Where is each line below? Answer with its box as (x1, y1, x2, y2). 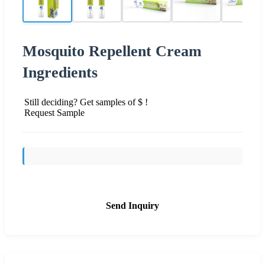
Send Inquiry (106, 200, 159, 211)
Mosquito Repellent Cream (22, 42, 202, 60)
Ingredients (22, 63, 98, 81)
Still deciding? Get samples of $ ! (24, 96, 148, 107)
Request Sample (24, 107, 85, 118)
